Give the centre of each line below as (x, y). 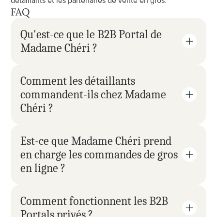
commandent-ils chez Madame (93, 94)
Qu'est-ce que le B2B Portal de (91, 34)
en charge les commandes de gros (99, 155)
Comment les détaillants (78, 81)
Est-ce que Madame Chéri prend (96, 141)
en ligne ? (43, 168)
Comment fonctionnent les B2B (94, 201)
